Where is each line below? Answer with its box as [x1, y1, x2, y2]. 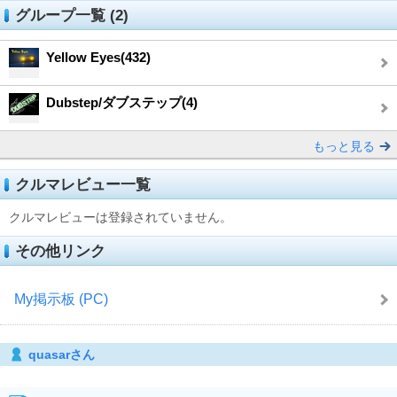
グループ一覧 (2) [15, 6, 128, 24]
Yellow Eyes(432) [46, 49, 151, 65]
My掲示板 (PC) [14, 291, 108, 307]
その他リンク [15, 242, 105, 260]
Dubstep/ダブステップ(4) [46, 94, 198, 110]
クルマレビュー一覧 [15, 175, 151, 193]
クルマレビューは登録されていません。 [9, 209, 232, 224]
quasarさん [28, 346, 95, 362]
